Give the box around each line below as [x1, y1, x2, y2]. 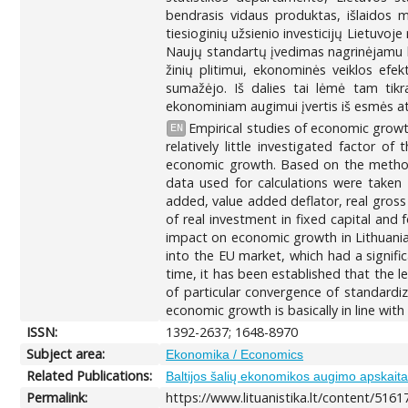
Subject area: [26, 344, 106, 362]
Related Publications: [26, 366, 153, 384]
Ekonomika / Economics [166, 346, 304, 362]
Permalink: [26, 388, 88, 406]
